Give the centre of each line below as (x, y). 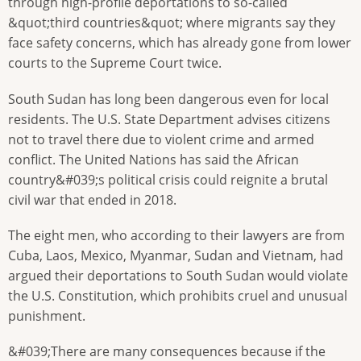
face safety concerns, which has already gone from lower (180, 43)
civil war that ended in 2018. (92, 199)
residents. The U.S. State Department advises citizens (169, 119)
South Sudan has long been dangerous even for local (168, 99)
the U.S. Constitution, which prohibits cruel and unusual (178, 295)
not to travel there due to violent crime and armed (161, 139)
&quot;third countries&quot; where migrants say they (172, 23)
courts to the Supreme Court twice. (115, 63)
